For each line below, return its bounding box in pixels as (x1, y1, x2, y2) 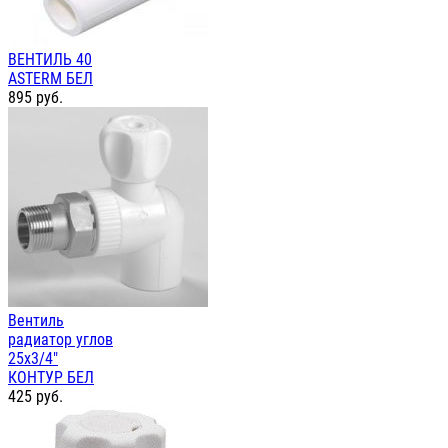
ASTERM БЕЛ (8, 69, 93, 89)
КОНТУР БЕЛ (8, 368, 94, 388)
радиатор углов (8, 330, 113, 350)
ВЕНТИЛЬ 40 (8, 50, 92, 70)
